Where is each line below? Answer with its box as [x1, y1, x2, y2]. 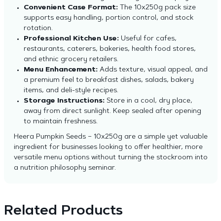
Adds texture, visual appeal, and [97, 67, 208, 74]
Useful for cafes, [118, 36, 177, 42]
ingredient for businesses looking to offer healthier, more [13, 144, 203, 151]
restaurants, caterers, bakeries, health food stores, [23, 46, 196, 53]
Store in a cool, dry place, [104, 98, 192, 105]
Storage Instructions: [23, 98, 105, 105]
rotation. [23, 25, 55, 32]
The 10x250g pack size [117, 4, 196, 11]
